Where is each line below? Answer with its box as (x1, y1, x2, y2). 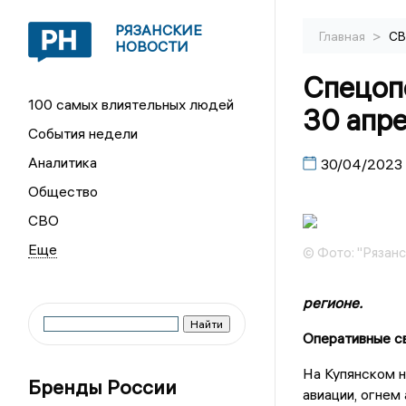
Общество (28, 182, 99, 200)
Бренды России (28, 374, 178, 400)
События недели (28, 124, 139, 142)
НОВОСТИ (115, 37, 189, 55)
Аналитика (28, 153, 98, 171)
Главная (318, 28, 368, 44)
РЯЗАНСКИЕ (115, 21, 203, 39)
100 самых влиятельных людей (28, 95, 235, 113)
